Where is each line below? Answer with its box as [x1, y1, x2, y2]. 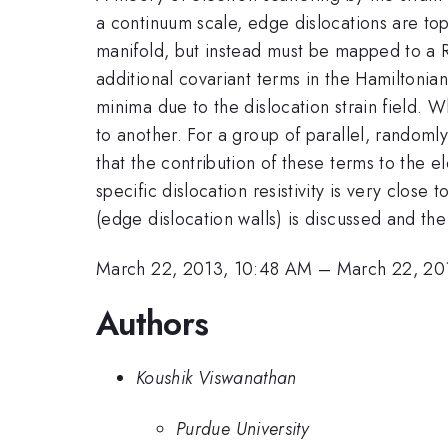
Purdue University [176, 415, 310, 442]
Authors [96, 299, 209, 347]
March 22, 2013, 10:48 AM [96, 256, 313, 283]
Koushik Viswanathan [136, 365, 297, 392]
